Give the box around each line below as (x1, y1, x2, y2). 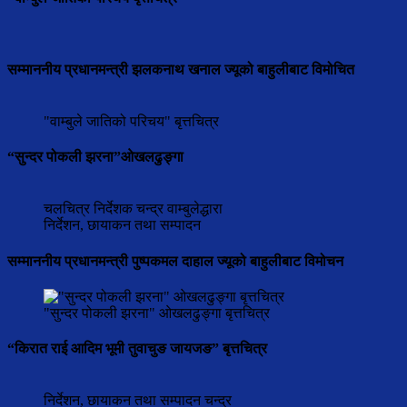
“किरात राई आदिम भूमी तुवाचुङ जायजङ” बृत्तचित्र (7, 341, 267, 357)
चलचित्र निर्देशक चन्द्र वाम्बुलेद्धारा (44, 201, 223, 217)
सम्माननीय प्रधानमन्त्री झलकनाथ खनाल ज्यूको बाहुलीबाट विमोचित (7, 61, 354, 77)
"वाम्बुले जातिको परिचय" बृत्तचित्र (44, 113, 219, 129)
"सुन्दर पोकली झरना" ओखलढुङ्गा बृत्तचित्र (44, 304, 270, 321)
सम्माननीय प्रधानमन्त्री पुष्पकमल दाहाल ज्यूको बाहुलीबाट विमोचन (7, 253, 343, 269)
